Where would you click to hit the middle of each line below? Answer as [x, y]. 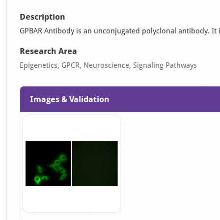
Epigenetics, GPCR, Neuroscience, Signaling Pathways [108, 65]
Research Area [48, 51]
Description [42, 17]
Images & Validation [70, 99]
